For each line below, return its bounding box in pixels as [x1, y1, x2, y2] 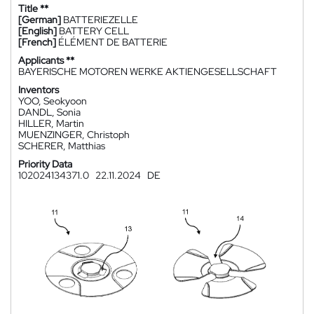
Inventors [18, 83, 59, 96]
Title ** [18, 2, 48, 15]
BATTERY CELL [59, 25, 129, 37]
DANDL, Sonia [18, 106, 81, 118]
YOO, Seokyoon [18, 95, 87, 107]
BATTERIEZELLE [63, 13, 138, 26]
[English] [18, 25, 57, 37]
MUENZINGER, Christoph [18, 128, 130, 141]
